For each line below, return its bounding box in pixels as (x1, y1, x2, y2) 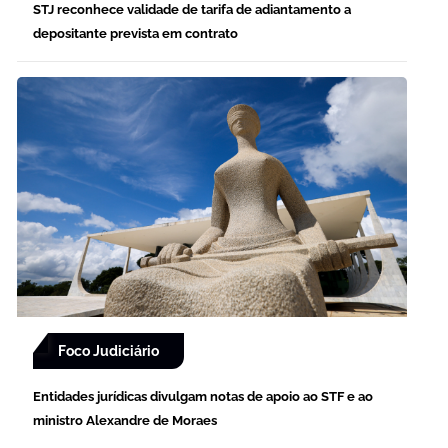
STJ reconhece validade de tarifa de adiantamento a (33, 2, 351, 18)
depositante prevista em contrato (33, 26, 238, 42)
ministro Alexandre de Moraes (33, 413, 217, 429)
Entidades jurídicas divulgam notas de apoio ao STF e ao (33, 389, 373, 405)
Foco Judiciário (58, 343, 159, 360)
